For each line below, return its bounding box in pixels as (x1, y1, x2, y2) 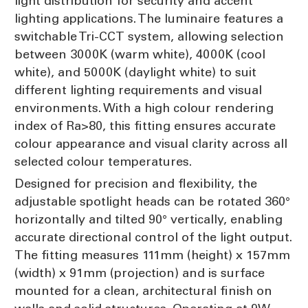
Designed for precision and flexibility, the (14, 175, 257, 191)
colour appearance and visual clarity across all (14, 135, 287, 151)
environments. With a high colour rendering (14, 100, 274, 115)
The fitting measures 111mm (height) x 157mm (14, 247, 290, 263)
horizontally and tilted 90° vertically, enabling (14, 211, 283, 227)
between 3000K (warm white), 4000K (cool (14, 46, 265, 62)
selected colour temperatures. (14, 153, 192, 169)
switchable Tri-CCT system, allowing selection (14, 28, 284, 44)
